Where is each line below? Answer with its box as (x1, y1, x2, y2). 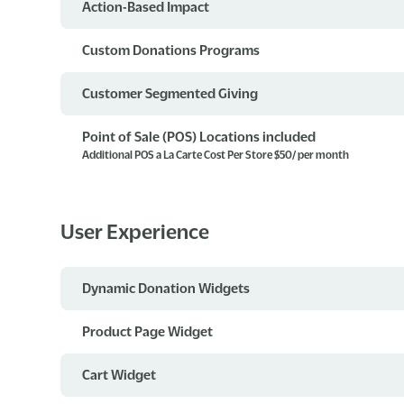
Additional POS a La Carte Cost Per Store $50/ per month (82, 148, 350, 161)
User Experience (60, 220, 210, 243)
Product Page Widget (82, 323, 214, 338)
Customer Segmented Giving (82, 85, 259, 100)
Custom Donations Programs (82, 41, 261, 57)
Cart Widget (82, 366, 157, 381)
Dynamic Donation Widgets (82, 280, 251, 295)
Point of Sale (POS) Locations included (82, 128, 317, 143)
